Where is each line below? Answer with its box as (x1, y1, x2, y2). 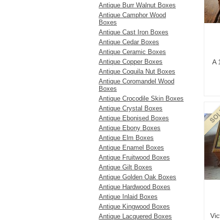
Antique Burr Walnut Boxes (99, 1, 176, 9)
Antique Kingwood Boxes (99, 203, 170, 210)
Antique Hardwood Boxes (99, 183, 170, 191)
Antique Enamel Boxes (99, 144, 164, 151)
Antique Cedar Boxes (99, 38, 159, 46)
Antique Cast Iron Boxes (99, 28, 168, 36)
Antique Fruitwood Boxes (99, 154, 170, 161)
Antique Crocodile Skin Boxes (99, 95, 184, 102)
